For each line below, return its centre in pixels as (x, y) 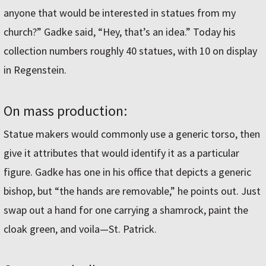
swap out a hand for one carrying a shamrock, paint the (126, 210)
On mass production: (65, 111)
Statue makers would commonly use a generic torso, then (132, 134)
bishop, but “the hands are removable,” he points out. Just (132, 191)
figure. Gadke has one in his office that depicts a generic (127, 172)
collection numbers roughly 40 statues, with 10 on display (130, 51)
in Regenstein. (35, 70)
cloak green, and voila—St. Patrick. (80, 229)
